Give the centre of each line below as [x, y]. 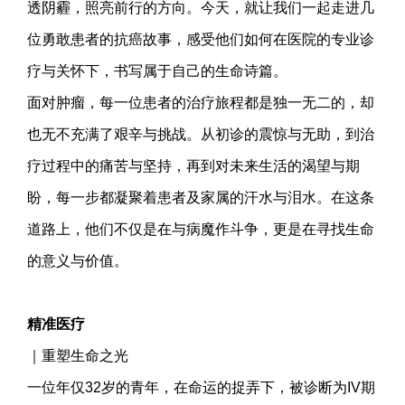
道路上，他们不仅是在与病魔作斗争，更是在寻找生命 [201, 229]
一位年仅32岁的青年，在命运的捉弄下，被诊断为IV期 [201, 387]
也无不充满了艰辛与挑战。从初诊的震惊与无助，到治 [201, 134]
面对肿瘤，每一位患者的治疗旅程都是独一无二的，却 [201, 102]
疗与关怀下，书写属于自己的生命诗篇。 [157, 71]
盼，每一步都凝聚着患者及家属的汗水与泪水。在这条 [201, 197]
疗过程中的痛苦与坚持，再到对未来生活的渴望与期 [193, 165]
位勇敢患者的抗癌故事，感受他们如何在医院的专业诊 [201, 39]
